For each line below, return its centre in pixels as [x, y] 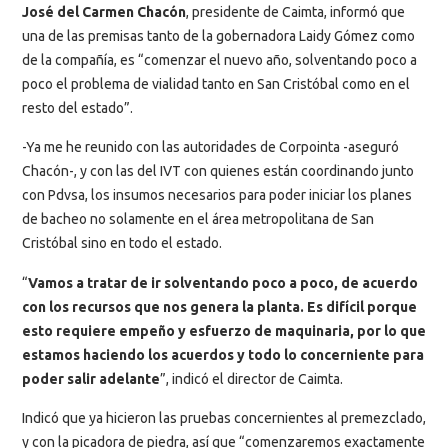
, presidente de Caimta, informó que [295, 11]
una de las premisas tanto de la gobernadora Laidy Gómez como [218, 35]
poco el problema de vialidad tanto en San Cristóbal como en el [216, 83]
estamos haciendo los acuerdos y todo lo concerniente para [223, 354]
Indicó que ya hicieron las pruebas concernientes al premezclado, [224, 418]
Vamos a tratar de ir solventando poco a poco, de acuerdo [223, 282]
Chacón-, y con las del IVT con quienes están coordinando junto [218, 171]
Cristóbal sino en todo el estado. [122, 243]
